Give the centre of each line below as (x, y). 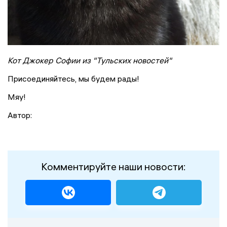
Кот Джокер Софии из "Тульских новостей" (90, 61)
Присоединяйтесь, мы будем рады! (73, 79)
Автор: (20, 115)
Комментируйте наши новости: (113, 167)
